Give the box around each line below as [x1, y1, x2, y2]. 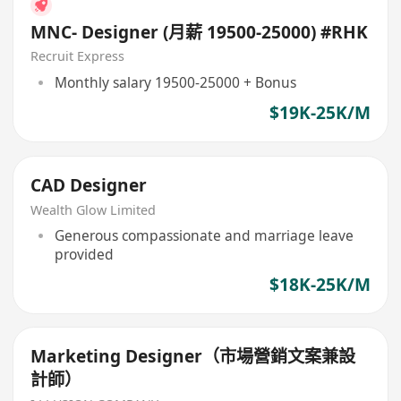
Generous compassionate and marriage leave [54, 226, 354, 246]
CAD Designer [30, 173, 148, 197]
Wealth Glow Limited [30, 200, 157, 218]
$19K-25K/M [269, 101, 371, 125]
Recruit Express [30, 47, 125, 65]
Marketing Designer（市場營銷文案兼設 [30, 345, 356, 369]
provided [54, 244, 114, 265]
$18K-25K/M [269, 272, 371, 296]
